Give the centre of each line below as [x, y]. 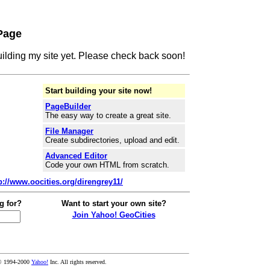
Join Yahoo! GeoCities [114, 215]
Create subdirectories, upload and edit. [112, 140]
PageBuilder [68, 106]
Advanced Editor [76, 156]
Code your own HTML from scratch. [107, 165]
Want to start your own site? [114, 203]
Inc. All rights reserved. [77, 262]
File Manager [69, 131]
